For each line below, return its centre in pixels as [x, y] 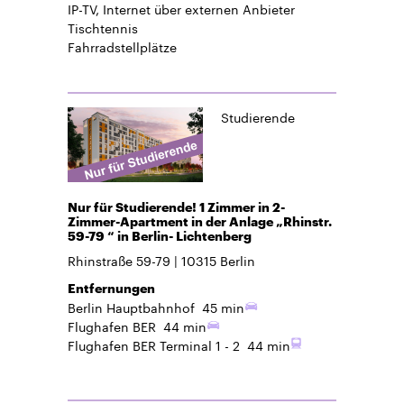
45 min [224, 306]
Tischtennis [103, 27]
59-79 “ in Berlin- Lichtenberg [160, 235]
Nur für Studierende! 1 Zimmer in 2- [176, 207]
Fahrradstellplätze [122, 46]
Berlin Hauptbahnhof [131, 306]
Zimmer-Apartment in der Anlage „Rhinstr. [200, 221]
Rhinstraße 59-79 [119, 259]
